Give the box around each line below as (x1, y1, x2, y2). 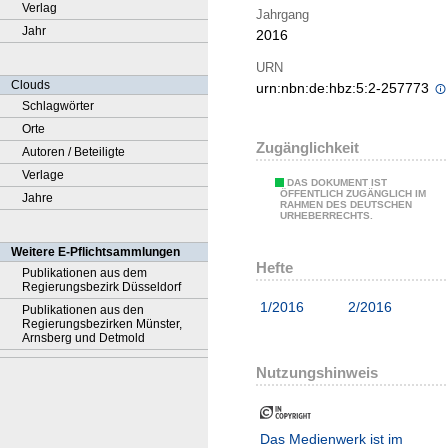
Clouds (11, 78, 50, 92)
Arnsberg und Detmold (22, 331, 145, 345)
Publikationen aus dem (22, 266, 147, 280)
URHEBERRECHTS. (280, 210, 373, 222)
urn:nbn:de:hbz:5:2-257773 (256, 80, 433, 97)
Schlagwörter (22, 99, 94, 113)
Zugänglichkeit (256, 139, 359, 157)
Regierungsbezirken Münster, (22, 317, 182, 331)
